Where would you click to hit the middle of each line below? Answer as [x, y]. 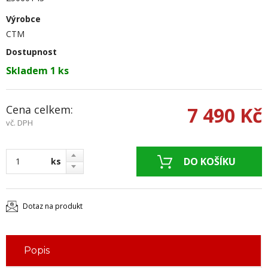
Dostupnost [31, 52]
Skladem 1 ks [37, 71]
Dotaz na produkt [53, 206]
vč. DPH [19, 123]
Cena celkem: [39, 109]
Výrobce [23, 19]
